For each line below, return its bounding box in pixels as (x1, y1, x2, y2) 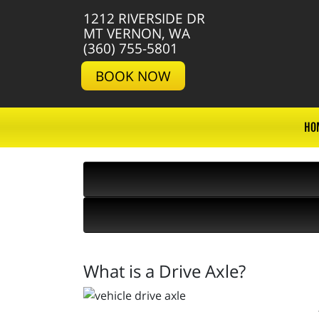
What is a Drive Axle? (83, 259, 246, 283)
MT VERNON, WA (83, 23, 190, 43)
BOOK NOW (95, 66, 171, 85)
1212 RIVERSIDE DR (83, 9, 205, 28)
